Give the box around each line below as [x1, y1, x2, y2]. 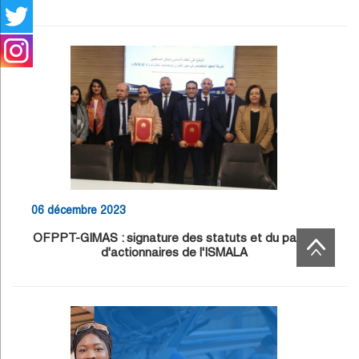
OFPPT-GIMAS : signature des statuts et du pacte [33, 231, 315, 244]
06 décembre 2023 [31, 204, 126, 216]
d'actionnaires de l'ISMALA [100, 245, 248, 259]
